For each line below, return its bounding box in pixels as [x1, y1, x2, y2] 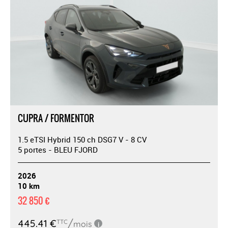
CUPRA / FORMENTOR [18, 111, 94, 125]
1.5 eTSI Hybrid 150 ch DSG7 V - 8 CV [18, 134, 147, 145]
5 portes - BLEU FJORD [18, 144, 98, 155]
